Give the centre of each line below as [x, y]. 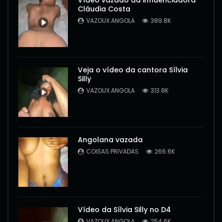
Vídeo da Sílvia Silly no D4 [124, 210]
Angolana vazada [110, 140]
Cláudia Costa [104, 9]
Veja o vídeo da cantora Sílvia [133, 70]
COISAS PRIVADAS [112, 152]
